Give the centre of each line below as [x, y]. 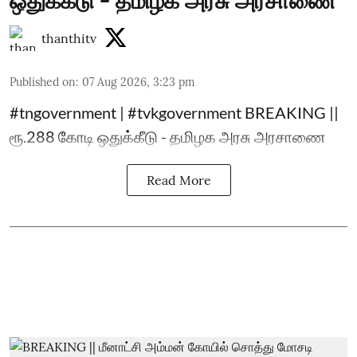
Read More [178, 180]
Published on [43, 82]
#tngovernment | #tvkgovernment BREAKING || [174, 112]
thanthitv [69, 38]
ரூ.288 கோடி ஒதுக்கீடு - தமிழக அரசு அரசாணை [168, 136]
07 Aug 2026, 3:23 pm [139, 82]
